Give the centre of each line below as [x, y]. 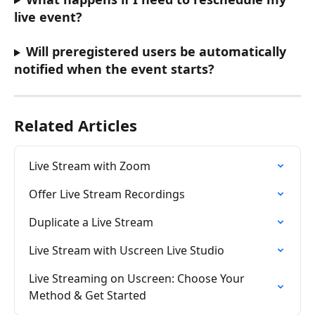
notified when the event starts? [114, 69]
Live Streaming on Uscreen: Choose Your [138, 279]
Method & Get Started [88, 296]
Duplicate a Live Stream [91, 223]
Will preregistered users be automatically [157, 52]
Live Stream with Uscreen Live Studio [127, 251]
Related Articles [76, 126]
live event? [48, 17]
